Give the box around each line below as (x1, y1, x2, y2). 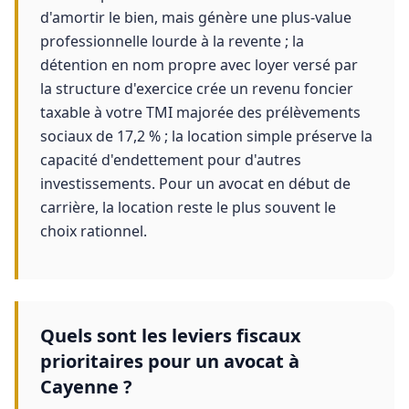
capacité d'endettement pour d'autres (40, 150, 301, 170)
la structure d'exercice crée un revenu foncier (40, 79, 353, 99)
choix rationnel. (40, 221, 147, 241)
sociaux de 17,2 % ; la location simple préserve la (40, 126, 372, 146)
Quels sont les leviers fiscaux (40, 323, 301, 348)
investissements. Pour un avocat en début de (40, 173, 351, 194)
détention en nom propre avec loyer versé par (40, 55, 358, 75)
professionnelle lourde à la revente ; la (40, 31, 304, 51)
